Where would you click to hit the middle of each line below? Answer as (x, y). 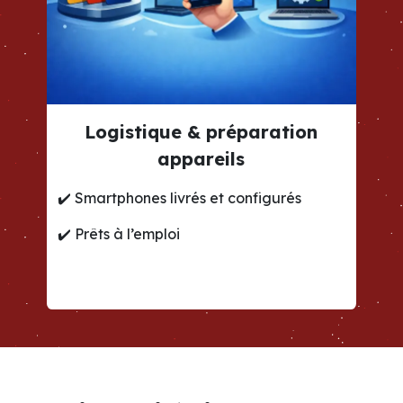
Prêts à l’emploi (128, 234)
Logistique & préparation (201, 132)
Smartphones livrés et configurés (188, 198)
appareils (201, 159)
